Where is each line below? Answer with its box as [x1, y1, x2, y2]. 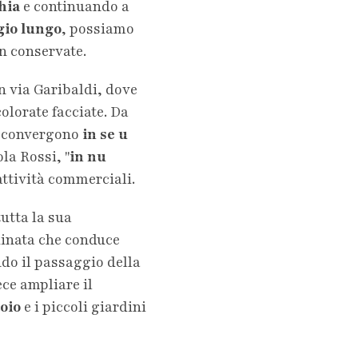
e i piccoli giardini [24, 296, 146, 316]
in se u [82, 124, 128, 144]
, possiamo [62, 18, 134, 38]
